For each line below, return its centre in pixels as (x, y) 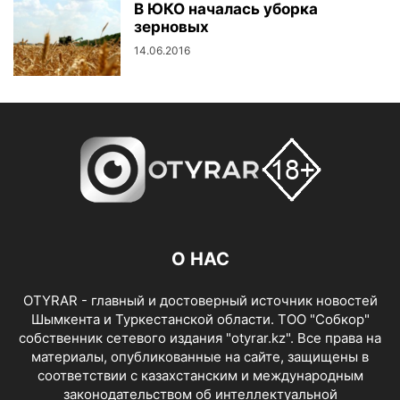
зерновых (171, 27)
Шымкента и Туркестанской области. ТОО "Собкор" (200, 319)
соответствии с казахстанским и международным (200, 375)
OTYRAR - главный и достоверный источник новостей (200, 300)
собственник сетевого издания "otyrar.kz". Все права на (200, 338)
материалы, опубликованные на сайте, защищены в (200, 357)
